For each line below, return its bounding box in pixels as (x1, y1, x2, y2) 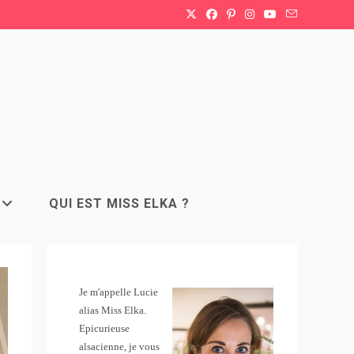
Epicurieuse (79, 322, 130, 335)
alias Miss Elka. (79, 304, 147, 317)
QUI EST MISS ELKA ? (48, 196, 190, 212)
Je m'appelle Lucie (79, 286, 159, 299)
